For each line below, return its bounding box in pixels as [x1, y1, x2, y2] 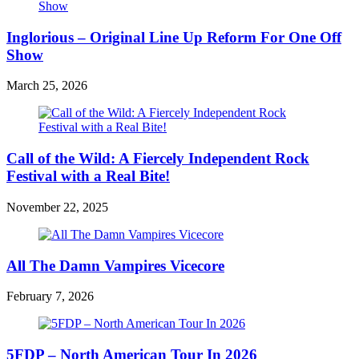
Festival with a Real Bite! [6, 167, 170, 185]
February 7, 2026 [6, 289, 94, 304]
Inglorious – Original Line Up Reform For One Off [6, 28, 341, 46]
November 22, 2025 [6, 200, 108, 214]
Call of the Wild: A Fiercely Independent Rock [6, 150, 309, 167]
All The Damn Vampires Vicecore [6, 256, 224, 274]
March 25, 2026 [6, 79, 87, 93]
